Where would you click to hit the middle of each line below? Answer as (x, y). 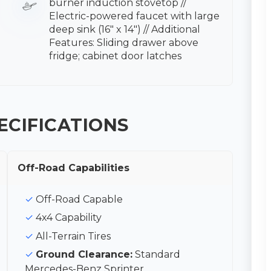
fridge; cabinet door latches (116, 56)
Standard (157, 254)
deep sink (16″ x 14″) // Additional (125, 29)
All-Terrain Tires (73, 236)
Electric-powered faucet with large (135, 16)
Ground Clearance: (84, 254)
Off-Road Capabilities (74, 168)
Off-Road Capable (80, 199)
